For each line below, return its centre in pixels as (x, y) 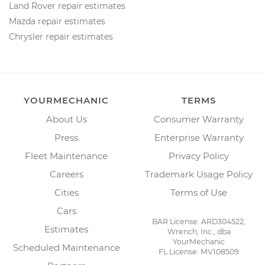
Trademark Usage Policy (199, 174)
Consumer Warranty (199, 119)
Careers (66, 174)
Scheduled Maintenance (66, 248)
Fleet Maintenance (66, 156)
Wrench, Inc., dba (199, 232)
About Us (66, 119)
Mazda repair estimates (57, 21)
